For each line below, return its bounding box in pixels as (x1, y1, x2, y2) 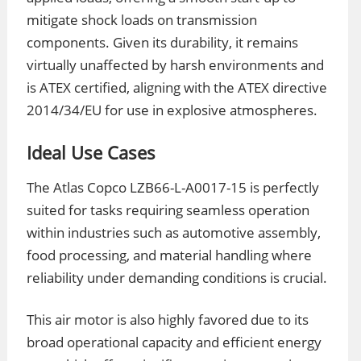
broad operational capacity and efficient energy (27, 333, 322, 351)
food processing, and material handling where (27, 246, 312, 264)
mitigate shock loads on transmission (27, 10, 257, 29)
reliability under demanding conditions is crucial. (27, 268, 327, 287)
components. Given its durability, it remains (27, 33, 298, 52)
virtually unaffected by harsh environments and (27, 56, 324, 74)
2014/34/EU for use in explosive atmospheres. (27, 101, 317, 119)
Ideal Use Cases (27, 140, 156, 164)
